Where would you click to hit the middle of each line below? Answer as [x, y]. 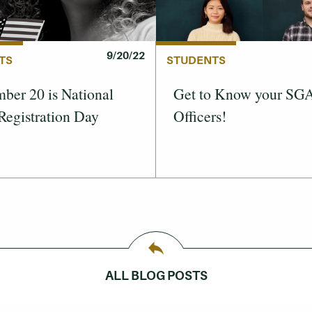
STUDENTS [196, 60]
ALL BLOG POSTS [156, 275]
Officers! [200, 116]
